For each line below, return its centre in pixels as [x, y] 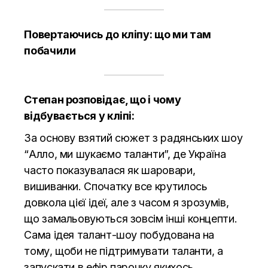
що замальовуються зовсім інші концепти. [131, 218]
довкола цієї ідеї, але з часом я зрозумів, [127, 202]
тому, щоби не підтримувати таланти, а [124, 251]
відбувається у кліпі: [79, 115]
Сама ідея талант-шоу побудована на [119, 234]
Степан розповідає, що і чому [103, 99]
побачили [50, 50]
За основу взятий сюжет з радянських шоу [133, 138]
